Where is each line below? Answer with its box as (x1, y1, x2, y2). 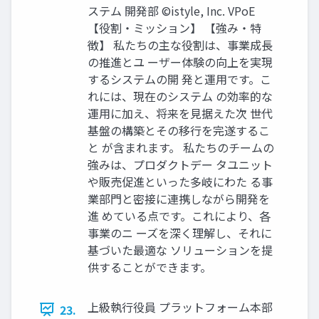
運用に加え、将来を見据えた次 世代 (88, 104, 273, 122)
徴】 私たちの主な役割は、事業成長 (88, 36, 273, 53)
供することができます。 (88, 258, 211, 276)
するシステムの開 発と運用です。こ (88, 70, 271, 88)
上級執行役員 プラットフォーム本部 (88, 298, 273, 315)
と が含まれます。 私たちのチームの (88, 138, 274, 156)
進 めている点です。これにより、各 (88, 206, 271, 224)
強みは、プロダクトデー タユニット (88, 155, 273, 173)
